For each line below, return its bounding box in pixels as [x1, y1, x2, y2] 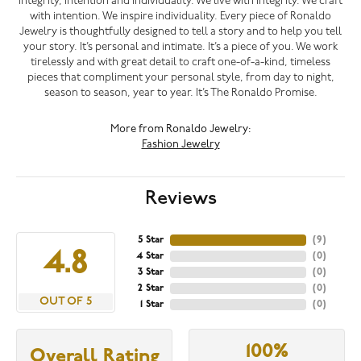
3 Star [137, 267, 164, 277]
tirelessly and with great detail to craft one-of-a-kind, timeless [31, 56, 330, 68]
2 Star [137, 283, 164, 293]
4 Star [135, 251, 164, 261]
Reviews [144, 186, 217, 210]
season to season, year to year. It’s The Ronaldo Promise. [44, 87, 317, 98]
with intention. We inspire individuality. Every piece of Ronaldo [30, 10, 331, 22]
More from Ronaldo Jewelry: [110, 123, 251, 135]
